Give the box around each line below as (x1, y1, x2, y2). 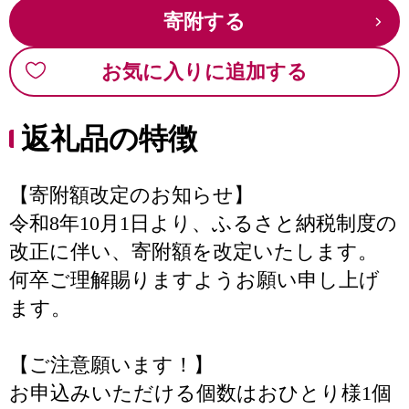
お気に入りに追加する (101, 60, 308, 83)
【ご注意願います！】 (9, 353, 214, 376)
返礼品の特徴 (21, 122, 197, 155)
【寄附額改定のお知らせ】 (9, 184, 254, 206)
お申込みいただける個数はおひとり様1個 (9, 382, 392, 404)
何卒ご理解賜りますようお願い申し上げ (9, 268, 380, 291)
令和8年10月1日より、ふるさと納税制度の (9, 212, 397, 235)
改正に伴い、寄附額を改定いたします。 (9, 240, 378, 263)
